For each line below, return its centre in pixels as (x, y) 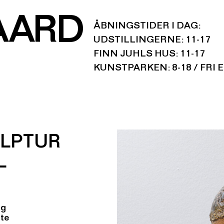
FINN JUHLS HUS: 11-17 (149, 55)
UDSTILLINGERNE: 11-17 (152, 41)
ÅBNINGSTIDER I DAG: (147, 27)
